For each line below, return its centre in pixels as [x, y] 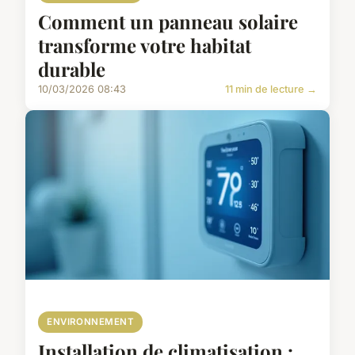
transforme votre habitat [145, 46]
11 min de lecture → [271, 90]
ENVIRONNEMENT [91, 322]
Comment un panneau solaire [168, 22]
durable [72, 69]
